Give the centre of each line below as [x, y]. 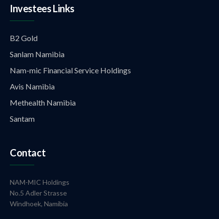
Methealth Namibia [43, 102]
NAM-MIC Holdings [40, 182]
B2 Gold [24, 38]
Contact [28, 153]
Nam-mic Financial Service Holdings [70, 70]
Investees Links [42, 8]
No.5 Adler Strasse [38, 193]
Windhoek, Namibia [39, 204]
